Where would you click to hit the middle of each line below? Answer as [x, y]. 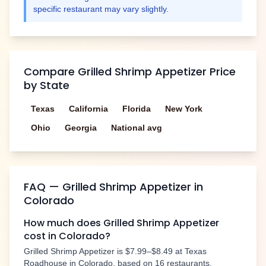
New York [184, 109]
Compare [51, 72]
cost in [41, 236]
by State [47, 85]
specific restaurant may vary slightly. [101, 9]
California [88, 109]
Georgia [81, 128]
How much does [64, 223]
